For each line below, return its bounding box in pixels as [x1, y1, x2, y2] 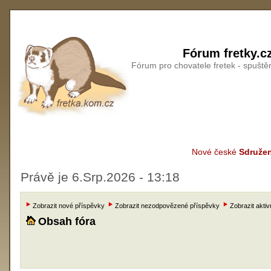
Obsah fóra [38, 215, 96, 227]
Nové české [192, 147, 239, 157]
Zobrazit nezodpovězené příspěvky [115, 202, 220, 209]
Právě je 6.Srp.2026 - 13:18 [21, 170, 180, 184]
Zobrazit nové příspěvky [33, 202, 105, 209]
